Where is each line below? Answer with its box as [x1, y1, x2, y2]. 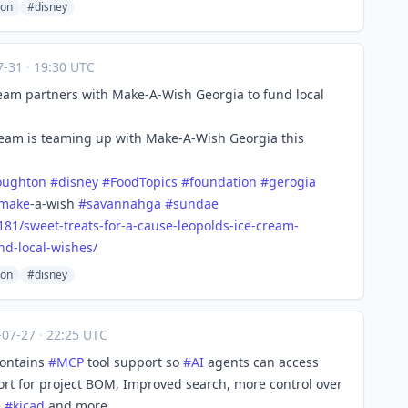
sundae [173, 195, 219, 212]
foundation [189, 173, 257, 190]
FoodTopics [110, 173, 178, 190]
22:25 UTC [43, 326, 107, 343]
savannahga [87, 195, 161, 212]
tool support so [84, 353, 183, 371]
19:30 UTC [30, 58, 95, 76]
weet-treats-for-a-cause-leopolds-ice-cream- [30, 217, 299, 234]
